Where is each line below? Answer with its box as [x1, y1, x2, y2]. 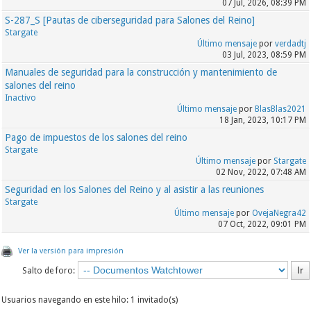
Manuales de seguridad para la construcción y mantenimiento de [5, 67, 278, 78]
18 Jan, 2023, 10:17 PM [219, 115, 306, 126]
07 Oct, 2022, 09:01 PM [217, 219, 306, 230]
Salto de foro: [22, 266, 75, 276]
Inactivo [5, 93, 37, 103]
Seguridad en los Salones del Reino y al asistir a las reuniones [5, 184, 264, 196]
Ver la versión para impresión [18, 246, 124, 256]
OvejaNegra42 [251, 208, 306, 219]
